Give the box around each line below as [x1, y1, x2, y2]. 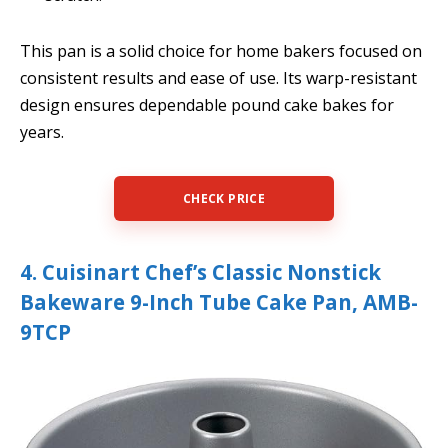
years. [20, 120, 64, 143]
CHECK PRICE [183, 190, 265, 208]
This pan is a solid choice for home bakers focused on [20, 39, 422, 62]
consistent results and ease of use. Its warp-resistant [20, 66, 417, 89]
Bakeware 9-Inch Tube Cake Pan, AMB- [20, 288, 418, 317]
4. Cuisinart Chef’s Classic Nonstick [20, 258, 381, 287]
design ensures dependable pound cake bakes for [20, 93, 394, 116]
